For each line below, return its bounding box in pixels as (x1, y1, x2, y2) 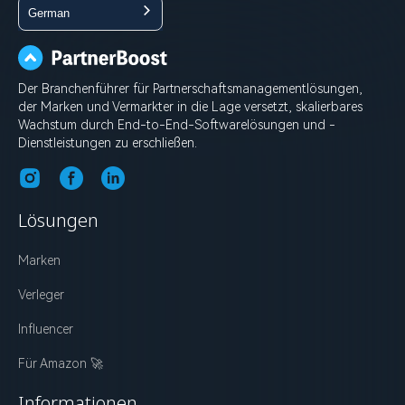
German (28, 5, 70, 20)
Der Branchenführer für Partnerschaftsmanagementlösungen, (18, 80, 363, 96)
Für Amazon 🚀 (18, 355, 103, 371)
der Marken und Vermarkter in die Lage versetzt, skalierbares (18, 99, 363, 114)
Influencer (18, 321, 73, 336)
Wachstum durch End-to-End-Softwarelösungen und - (18, 117, 335, 132)
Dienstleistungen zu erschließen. (18, 135, 197, 150)
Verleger (18, 287, 64, 302)
